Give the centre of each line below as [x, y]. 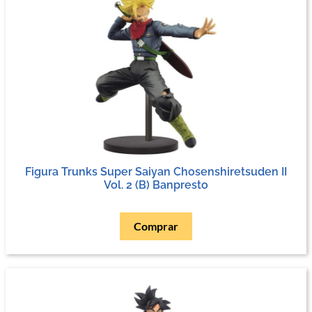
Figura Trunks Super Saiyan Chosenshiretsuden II [156, 171]
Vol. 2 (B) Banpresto [156, 185]
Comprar [156, 226]
